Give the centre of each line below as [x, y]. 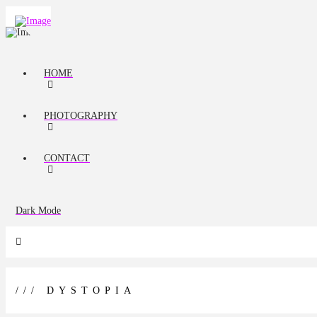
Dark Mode [38, 211]
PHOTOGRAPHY [81, 116]
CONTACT [67, 158]
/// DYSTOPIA [76, 290]
